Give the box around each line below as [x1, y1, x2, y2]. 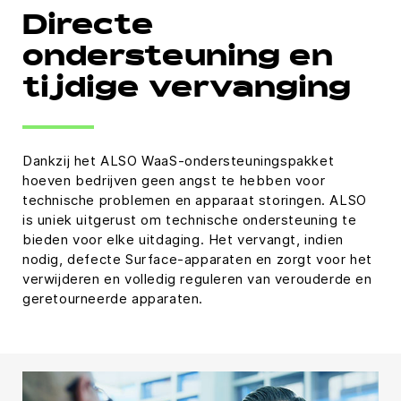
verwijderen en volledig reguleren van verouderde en [22, 270, 372, 288]
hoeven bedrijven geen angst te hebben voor [22, 172, 326, 190]
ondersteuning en [22, 46, 333, 73]
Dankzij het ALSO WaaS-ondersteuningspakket [22, 152, 335, 170]
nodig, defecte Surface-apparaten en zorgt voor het [22, 251, 373, 269]
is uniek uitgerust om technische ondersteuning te [22, 211, 357, 229]
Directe [22, 14, 154, 42]
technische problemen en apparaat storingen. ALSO [22, 192, 367, 209]
